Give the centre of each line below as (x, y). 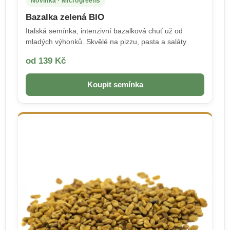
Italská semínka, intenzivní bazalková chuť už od (104, 31)
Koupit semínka (115, 84)
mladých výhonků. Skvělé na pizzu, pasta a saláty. (107, 41)
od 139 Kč (46, 60)
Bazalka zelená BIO (65, 17)
